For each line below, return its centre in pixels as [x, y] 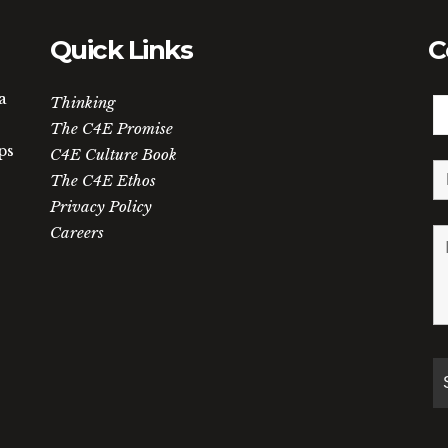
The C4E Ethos [102, 180]
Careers [76, 232]
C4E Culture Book [113, 154]
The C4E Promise [111, 128]
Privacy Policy [100, 206]
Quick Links [121, 50]
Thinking [82, 102]
